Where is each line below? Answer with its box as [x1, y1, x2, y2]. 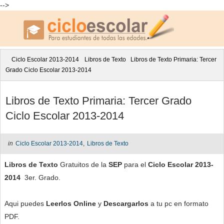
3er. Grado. [20, 173, 60, 181]
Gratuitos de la [58, 160, 108, 168]
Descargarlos [103, 199, 150, 207]
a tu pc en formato [150, 199, 208, 207]
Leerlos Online [46, 199, 96, 207]
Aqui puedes [4, 199, 46, 207]
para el [124, 160, 148, 168]
